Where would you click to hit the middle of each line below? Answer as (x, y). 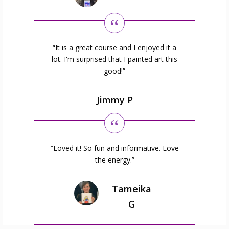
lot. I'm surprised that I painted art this (114, 59)
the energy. (113, 159)
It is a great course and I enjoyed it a (116, 48)
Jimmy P (114, 100)
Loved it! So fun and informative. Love (116, 148)
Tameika (132, 188)
